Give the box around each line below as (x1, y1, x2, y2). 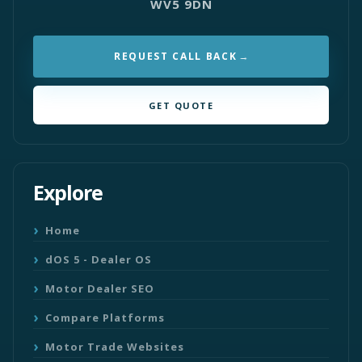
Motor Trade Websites (45, 339, 184, 354)
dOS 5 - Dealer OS (45, 251, 152, 267)
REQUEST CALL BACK (113, 49, 238, 63)
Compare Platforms (45, 309, 165, 325)
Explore (33, 179, 103, 206)
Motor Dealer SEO (45, 280, 154, 296)
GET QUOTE (148, 99, 214, 112)
